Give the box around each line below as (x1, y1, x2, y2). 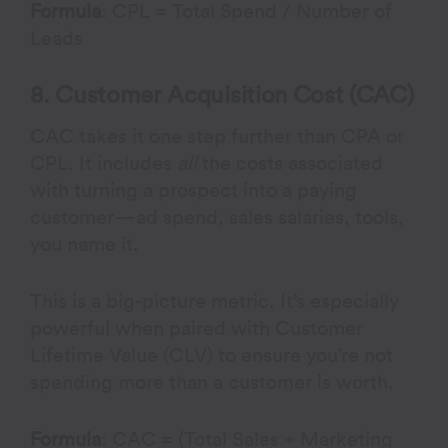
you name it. (30, 235, 140, 255)
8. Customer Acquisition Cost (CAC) (30, 84, 414, 108)
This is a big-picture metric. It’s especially (30, 292, 400, 312)
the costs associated (197, 154, 384, 174)
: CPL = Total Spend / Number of (101, 2, 393, 22)
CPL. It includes (30, 154, 178, 174)
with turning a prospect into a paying (30, 181, 358, 201)
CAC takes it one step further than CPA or (30, 127, 405, 147)
